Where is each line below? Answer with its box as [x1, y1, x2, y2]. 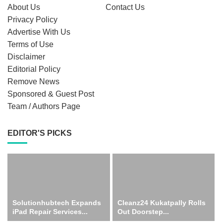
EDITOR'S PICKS [7, 129, 72, 138]
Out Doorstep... [117, 207, 169, 216]
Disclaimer [7, 53, 45, 61]
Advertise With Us [7, 28, 70, 37]
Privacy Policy [7, 15, 57, 24]
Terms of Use [7, 40, 54, 49]
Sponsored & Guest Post [7, 90, 94, 99]
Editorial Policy [7, 65, 60, 74]
